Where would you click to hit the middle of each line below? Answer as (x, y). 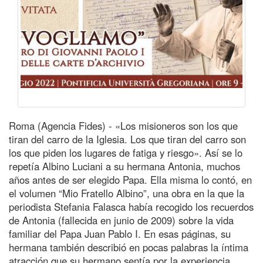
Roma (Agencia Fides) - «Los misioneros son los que (123, 125)
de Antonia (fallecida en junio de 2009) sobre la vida (121, 220)
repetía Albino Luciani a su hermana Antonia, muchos (124, 166)
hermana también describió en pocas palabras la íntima (129, 247)
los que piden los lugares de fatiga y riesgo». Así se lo (126, 152)
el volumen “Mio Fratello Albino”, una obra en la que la (127, 193)
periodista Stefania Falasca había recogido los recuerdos (131, 206)
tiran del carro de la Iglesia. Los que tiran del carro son (127, 139)
